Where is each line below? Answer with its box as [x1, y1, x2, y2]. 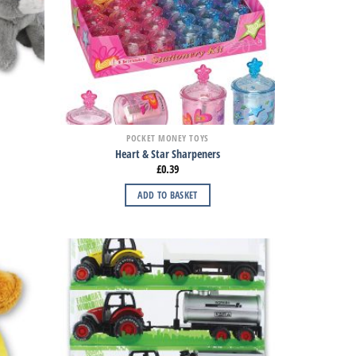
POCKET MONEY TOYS [126, 132, 209, 145]
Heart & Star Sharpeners [115, 145, 220, 161]
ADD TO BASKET [137, 189, 198, 202]
